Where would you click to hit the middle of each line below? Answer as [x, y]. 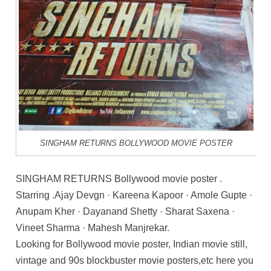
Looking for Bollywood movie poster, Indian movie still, [132, 244]
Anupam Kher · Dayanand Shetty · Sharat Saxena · [126, 212]
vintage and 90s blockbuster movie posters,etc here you [135, 261]
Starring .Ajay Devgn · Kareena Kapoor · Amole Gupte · [134, 195]
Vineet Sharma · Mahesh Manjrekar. [93, 228]
